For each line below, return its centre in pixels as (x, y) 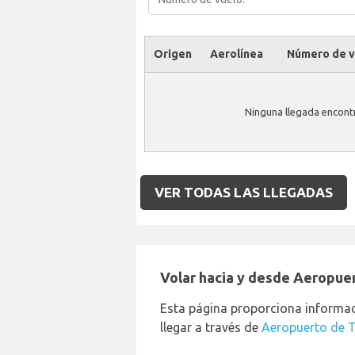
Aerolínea (236, 54)
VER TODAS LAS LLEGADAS (244, 192)
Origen (172, 54)
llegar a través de (211, 327)
